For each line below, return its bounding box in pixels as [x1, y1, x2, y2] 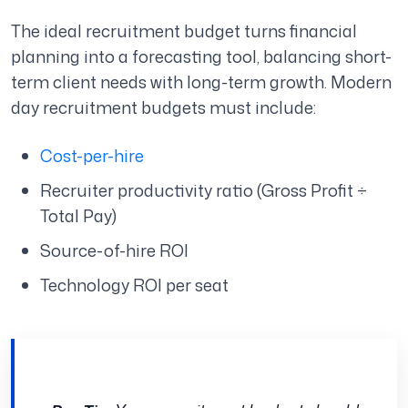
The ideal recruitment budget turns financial [11, 19, 357, 44]
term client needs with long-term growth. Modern [11, 70, 392, 95]
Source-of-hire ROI [40, 239, 192, 263]
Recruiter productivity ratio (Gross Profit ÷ [40, 178, 367, 203]
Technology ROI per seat [40, 273, 229, 298]
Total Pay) [40, 204, 120, 229]
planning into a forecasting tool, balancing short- [11, 45, 392, 69]
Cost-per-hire [40, 144, 148, 168]
